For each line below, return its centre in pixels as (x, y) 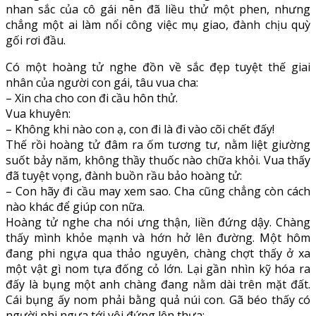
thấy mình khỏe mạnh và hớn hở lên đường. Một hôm (158, 237)
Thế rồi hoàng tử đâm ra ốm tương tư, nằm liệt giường (158, 144)
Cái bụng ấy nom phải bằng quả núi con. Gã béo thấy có (158, 299)
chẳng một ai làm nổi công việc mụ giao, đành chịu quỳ (158, 24)
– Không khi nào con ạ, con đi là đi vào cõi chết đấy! (140, 129)
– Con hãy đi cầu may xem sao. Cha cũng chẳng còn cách (158, 191)
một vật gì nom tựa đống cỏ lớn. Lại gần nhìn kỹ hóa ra (158, 268)
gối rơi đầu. (36, 40)
